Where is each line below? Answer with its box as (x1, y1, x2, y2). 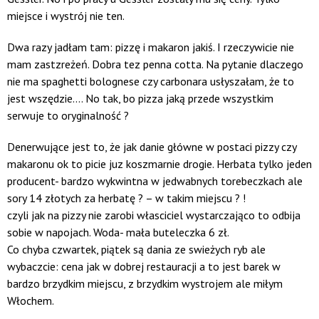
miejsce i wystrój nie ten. (7, 9, 125, 23)
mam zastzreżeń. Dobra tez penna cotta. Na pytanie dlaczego (7, 57, 303, 72)
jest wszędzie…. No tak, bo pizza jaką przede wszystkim (7, 91, 273, 106)
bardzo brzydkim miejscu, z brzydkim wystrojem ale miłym (7, 276, 283, 291)
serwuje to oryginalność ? (7, 108, 129, 123)
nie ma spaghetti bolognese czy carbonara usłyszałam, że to (7, 74, 294, 89)
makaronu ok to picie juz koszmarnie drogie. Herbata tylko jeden (7, 157, 312, 172)
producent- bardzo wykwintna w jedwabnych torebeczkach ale (7, 174, 303, 189)
